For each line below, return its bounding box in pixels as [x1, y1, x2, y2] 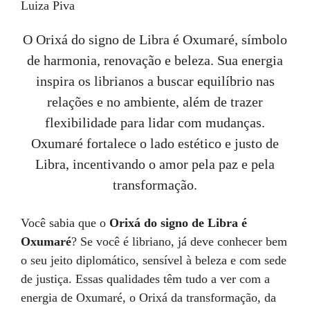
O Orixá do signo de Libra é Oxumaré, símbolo [23, 32, 287, 47]
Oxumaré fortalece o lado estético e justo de [31, 136, 279, 151]
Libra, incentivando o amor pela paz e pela [35, 156, 275, 172]
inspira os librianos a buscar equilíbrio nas [35, 73, 275, 89]
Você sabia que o [21, 216, 109, 230]
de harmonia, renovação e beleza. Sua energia [27, 53, 283, 68]
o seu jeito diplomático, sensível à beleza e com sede [21, 253, 286, 267]
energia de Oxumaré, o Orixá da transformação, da [21, 291, 276, 304]
